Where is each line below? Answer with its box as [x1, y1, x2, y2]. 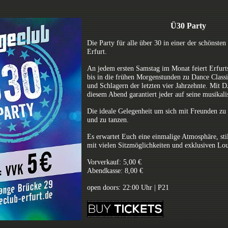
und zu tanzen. [87, 116, 129, 124]
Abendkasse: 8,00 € [87, 166, 143, 175]
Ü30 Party [170, 21, 206, 30]
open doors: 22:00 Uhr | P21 [87, 183, 169, 191]
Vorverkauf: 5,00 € [87, 158, 141, 166]
